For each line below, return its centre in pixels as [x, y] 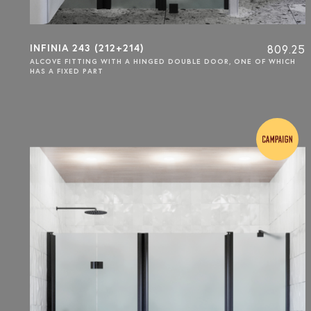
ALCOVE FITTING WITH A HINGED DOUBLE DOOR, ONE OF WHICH [163, 61]
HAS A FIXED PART [67, 71]
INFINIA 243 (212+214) [87, 48]
